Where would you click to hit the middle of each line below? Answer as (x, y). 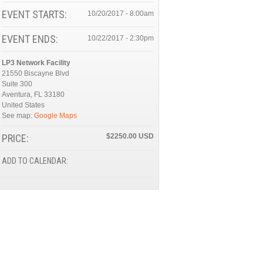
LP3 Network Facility (36, 63)
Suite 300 (17, 84)
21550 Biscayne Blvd (35, 73)
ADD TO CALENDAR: (36, 161)
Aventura (16, 95)
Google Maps (55, 116)
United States (23, 105)
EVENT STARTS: (35, 14)
